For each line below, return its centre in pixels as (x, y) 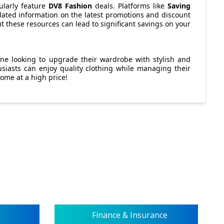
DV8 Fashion (70, 6)
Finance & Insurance (128, 215)
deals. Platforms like (130, 6)
